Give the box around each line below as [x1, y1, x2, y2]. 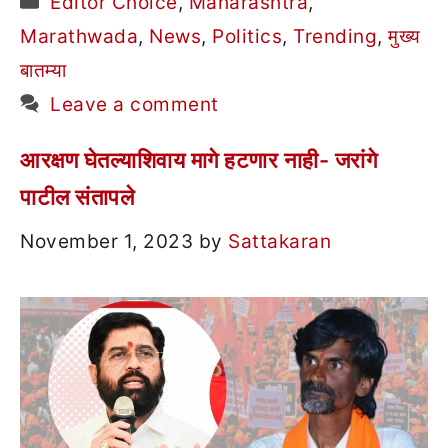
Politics [212, 24, 282, 48]
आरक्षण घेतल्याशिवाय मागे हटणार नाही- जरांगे [20, 146, 377, 173]
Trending [293, 24, 377, 48]
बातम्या [20, 58, 66, 82]
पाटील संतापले [20, 183, 134, 210]
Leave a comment [50, 92, 219, 116]
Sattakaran [228, 230, 331, 254]
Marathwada [20, 24, 138, 48]
